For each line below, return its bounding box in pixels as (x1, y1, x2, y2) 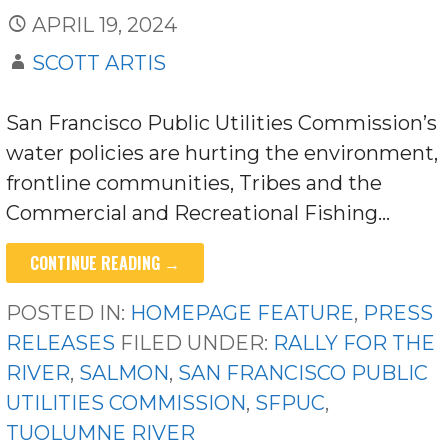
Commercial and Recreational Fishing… (6, 201, 391, 226)
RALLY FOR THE (273, 331, 436, 356)
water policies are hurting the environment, (6, 141, 439, 166)
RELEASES (6, 331, 116, 356)
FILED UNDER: (120, 331, 274, 356)
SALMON (79, 361, 170, 386)
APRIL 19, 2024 (32, 13, 178, 38)
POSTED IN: (6, 301, 131, 326)
